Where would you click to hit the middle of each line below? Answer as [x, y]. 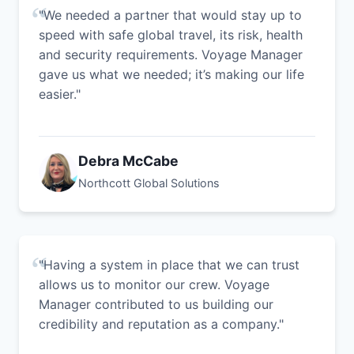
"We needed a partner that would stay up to [170, 15]
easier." [60, 94]
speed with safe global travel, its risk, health [171, 34]
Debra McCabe [128, 160]
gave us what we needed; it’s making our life [171, 74]
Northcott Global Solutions [149, 183]
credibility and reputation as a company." [161, 324]
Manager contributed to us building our [156, 304]
